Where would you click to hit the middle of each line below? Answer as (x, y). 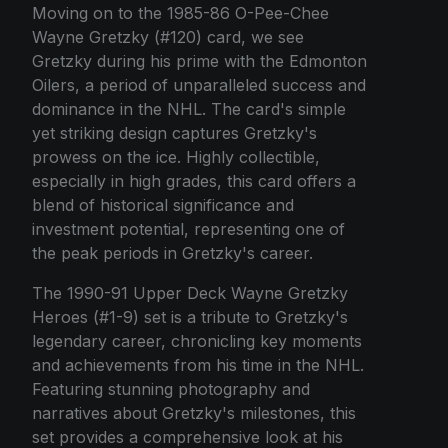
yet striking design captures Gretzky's (174, 133)
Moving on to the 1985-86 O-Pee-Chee (180, 13)
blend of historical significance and (163, 205)
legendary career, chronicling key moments (197, 341)
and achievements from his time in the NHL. (198, 365)
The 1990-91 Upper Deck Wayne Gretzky (190, 293)
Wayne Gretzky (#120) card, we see (168, 37)
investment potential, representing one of (188, 229)
